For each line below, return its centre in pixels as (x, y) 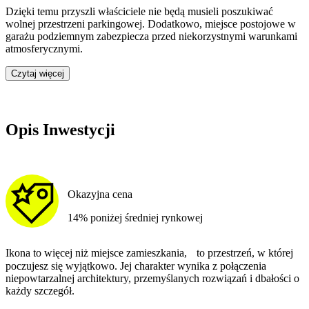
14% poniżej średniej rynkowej (135, 218)
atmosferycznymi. (44, 48)
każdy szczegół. (40, 291)
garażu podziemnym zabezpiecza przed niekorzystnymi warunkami (151, 36)
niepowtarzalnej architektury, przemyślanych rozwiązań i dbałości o (152, 279)
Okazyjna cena (100, 195)
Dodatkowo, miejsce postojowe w (222, 23)
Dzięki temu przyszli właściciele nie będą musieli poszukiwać (139, 11)
